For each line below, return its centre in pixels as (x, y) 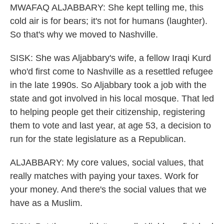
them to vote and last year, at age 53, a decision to (110, 125)
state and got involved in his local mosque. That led (112, 98)
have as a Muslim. (46, 203)
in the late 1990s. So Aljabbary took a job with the (108, 85)
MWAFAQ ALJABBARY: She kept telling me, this (107, 7)
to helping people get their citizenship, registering (107, 112)
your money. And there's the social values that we (108, 189)
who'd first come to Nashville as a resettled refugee (111, 71)
